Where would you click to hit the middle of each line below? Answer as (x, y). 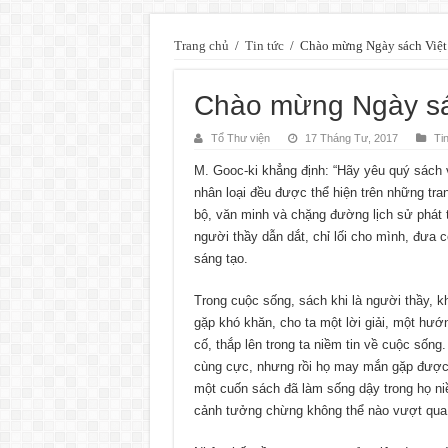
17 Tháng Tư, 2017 (351, 137)
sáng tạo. (220, 258)
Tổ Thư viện (240, 137)
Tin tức (264, 45)
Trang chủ (201, 45)
